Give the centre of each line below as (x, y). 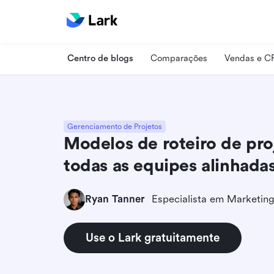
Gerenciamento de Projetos (115, 126)
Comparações (179, 58)
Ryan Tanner (115, 199)
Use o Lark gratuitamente (153, 238)
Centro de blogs (100, 58)
